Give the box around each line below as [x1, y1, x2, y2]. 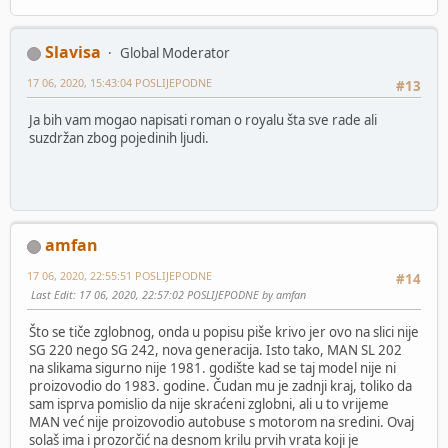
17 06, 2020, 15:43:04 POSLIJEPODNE [27, 74, 212, 90]
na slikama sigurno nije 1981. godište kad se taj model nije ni [29, 359, 396, 378]
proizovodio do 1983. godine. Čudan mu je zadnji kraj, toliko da [29, 377, 412, 396]
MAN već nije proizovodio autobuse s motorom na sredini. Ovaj [29, 413, 414, 432]
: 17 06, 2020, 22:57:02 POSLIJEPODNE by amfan [73, 286, 306, 302]
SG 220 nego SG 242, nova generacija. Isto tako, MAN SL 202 [29, 341, 402, 360]
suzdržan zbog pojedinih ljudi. [29, 129, 209, 148]
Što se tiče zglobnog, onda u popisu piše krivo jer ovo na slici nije [29, 323, 419, 342]
